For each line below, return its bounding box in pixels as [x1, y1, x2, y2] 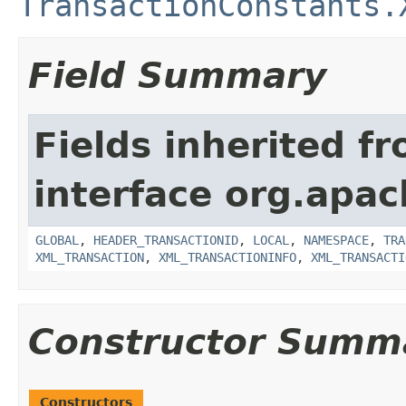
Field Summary [28, 54, 326, 96]
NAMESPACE [304, 232, 369, 247]
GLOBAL [35, 232, 79, 247]
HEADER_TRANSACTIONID [93, 232, 238, 247]
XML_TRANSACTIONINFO [159, 249, 296, 265]
